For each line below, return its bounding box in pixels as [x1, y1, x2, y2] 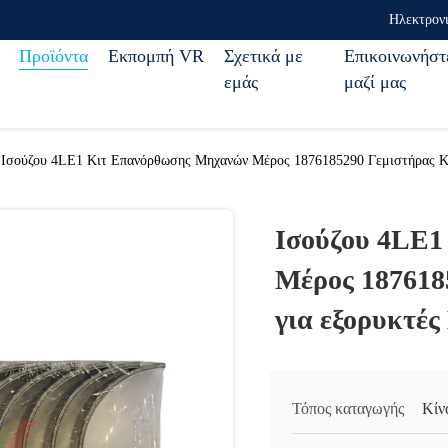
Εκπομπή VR [108, 46, 204, 66]
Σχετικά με [224, 46, 303, 66]
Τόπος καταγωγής [292, 400, 404, 417]
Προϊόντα [19, 46, 88, 66]
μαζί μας [344, 72, 406, 92]
